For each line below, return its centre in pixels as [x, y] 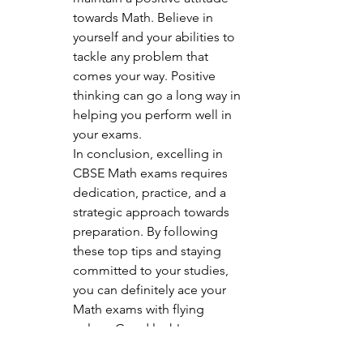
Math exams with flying [140, 309]
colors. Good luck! [127, 328]
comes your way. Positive [146, 75]
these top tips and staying [149, 250]
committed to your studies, [152, 270]
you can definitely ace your [151, 289]
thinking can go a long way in [158, 95]
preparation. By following [147, 231]
